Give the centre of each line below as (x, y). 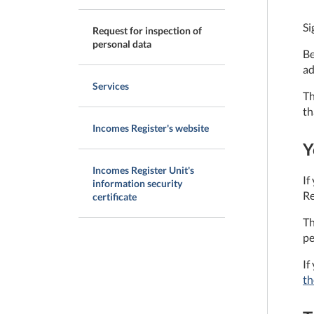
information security (137, 183)
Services (111, 86)
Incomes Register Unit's (143, 170)
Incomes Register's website (151, 128)
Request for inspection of (147, 30)
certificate (115, 197)
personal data (122, 44)
